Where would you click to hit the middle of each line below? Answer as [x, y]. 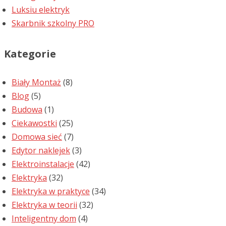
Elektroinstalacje [43, 164]
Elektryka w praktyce [51, 191]
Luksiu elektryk [41, 9]
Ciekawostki [34, 123]
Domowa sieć [37, 137]
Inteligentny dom [44, 219]
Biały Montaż [36, 82]
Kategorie [30, 54]
